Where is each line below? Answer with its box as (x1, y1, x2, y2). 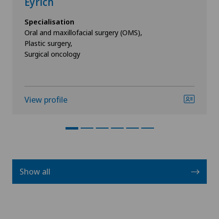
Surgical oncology (24, 49, 80, 59)
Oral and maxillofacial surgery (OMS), (24, 27, 142, 37)
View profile (24, 94, 67, 105)
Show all (20, 166, 50, 177)
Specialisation (24, 17, 74, 26)
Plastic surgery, (24, 38, 72, 48)
